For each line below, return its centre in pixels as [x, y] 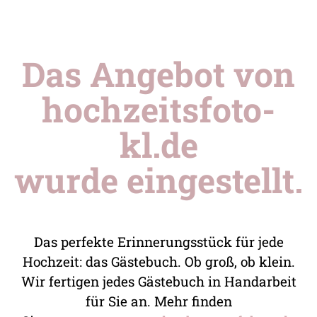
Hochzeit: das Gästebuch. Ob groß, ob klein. [158, 261]
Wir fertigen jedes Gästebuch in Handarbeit [158, 281]
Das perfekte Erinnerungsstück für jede [158, 242]
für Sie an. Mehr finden [158, 301]
